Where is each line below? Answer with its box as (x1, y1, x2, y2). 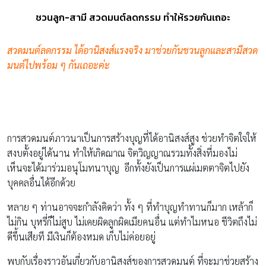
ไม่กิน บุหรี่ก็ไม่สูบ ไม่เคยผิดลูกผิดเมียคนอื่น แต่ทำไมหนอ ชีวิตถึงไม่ (7, 215, 257, 228)
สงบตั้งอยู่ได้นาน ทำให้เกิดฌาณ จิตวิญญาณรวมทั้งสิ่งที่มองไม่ (7, 146, 237, 159)
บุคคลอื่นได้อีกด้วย (7, 176, 75, 189)
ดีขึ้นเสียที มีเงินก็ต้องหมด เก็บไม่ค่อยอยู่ (7, 230, 156, 243)
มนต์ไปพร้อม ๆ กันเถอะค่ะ (7, 58, 110, 71)
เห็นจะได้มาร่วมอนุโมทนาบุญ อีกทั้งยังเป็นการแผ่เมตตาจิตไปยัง (7, 161, 249, 174)
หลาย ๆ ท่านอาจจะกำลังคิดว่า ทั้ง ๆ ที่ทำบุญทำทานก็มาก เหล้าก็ (7, 200, 253, 213)
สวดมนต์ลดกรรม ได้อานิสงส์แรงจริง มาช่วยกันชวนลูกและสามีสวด (7, 43, 258, 56)
